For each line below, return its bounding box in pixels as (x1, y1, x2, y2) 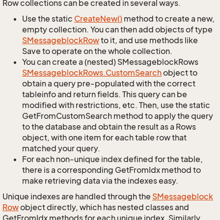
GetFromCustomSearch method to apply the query (22, 111, 213, 121)
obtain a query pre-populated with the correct (22, 79, 195, 88)
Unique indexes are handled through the (2, 192, 152, 201)
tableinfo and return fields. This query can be (22, 89, 187, 99)
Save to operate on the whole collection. (22, 46, 172, 56)
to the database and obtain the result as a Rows (22, 122, 196, 132)
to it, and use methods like (99, 35, 198, 45)
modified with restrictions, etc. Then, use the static (22, 100, 210, 110)
